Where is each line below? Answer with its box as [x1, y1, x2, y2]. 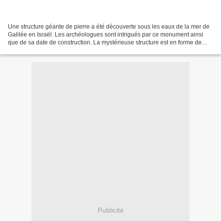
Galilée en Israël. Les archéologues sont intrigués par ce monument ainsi [8, 31, 203, 38]
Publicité [97, 206, 124, 214]
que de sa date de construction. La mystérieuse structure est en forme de [8, 39, 202, 46]
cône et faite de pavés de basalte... [8, 47, 101, 54]
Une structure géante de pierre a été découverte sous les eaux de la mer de [8, 23, 210, 31]
